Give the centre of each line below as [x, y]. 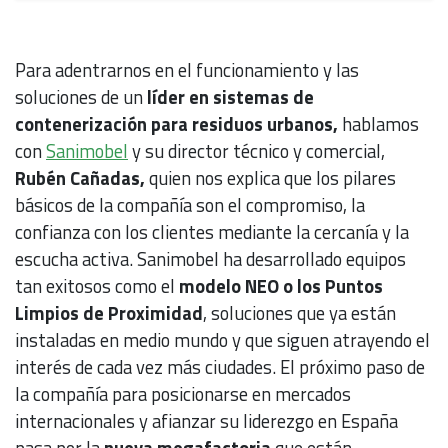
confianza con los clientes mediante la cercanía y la [212, 232]
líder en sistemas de [228, 97]
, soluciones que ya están [299, 313]
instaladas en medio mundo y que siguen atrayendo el [222, 340]
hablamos [380, 124]
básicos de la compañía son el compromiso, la [190, 205]
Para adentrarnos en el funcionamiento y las [187, 70]
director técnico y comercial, [276, 151]
